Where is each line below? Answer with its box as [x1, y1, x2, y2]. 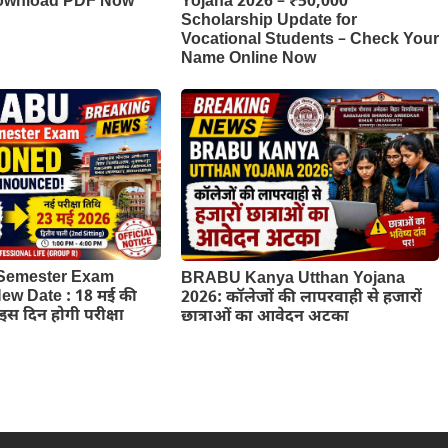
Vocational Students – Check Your [180, 29, 439, 51]
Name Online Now [180, 48, 316, 70]
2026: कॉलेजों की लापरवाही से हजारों [180, 287, 422, 309]
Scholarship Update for [180, 10, 357, 32]
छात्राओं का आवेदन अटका [180, 306, 349, 328]
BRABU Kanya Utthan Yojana [180, 268, 405, 290]
